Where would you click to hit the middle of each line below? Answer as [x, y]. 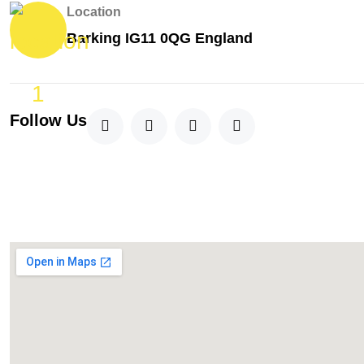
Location [94, 11]
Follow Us [48, 120]
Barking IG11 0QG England [160, 38]
